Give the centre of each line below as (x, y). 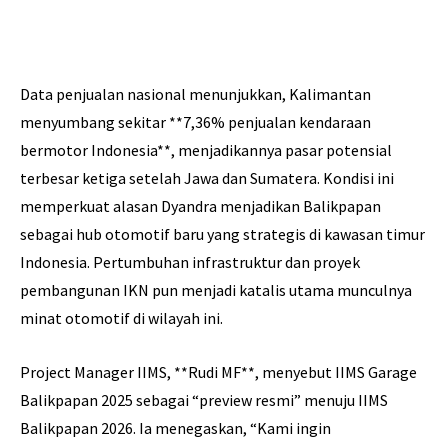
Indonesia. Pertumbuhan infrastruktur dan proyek (190, 262)
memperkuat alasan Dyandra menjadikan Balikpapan (200, 206)
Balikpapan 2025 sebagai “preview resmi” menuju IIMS (204, 400)
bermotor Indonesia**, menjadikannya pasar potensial (206, 150)
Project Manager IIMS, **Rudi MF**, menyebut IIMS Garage (218, 372)
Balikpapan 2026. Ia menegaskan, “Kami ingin (175, 428)
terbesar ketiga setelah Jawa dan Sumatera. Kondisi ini (207, 178)
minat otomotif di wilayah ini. (121, 318)
